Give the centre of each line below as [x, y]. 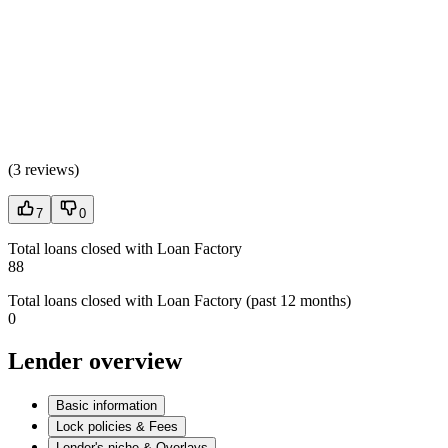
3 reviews [43, 170]
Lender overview [95, 361]
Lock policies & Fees [117, 427]
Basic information [106, 406]
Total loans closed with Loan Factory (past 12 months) [179, 301]
